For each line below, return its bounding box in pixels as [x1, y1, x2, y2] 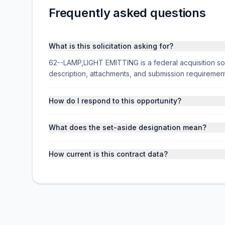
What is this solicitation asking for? [49, 42, 173, 50]
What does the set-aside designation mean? [49, 123, 206, 132]
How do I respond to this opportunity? [49, 96, 181, 105]
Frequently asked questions [49, 6, 206, 20]
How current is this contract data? [49, 150, 168, 158]
